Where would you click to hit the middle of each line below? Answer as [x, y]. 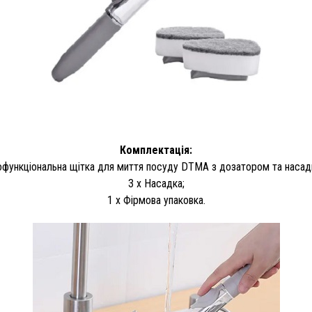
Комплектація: [156, 150]
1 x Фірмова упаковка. [156, 200]
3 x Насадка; [156, 184]
